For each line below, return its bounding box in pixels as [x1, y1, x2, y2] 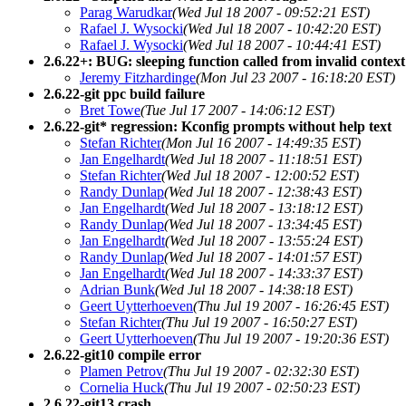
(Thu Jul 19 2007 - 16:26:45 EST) [193, 297, 389, 314]
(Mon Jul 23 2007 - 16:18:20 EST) [196, 69, 395, 85]
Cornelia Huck [80, 379, 164, 395]
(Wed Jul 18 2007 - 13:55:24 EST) [165, 232, 362, 248]
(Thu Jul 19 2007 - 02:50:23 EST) [164, 379, 360, 395]
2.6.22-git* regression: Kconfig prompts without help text [43, 118, 391, 134]
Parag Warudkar [80, 4, 172, 20]
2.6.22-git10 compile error [43, 346, 201, 362]
